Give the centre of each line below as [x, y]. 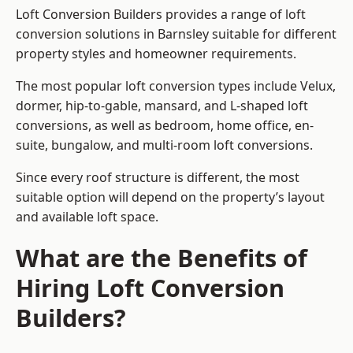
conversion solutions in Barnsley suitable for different [176, 34]
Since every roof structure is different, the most [158, 178]
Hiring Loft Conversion [150, 288]
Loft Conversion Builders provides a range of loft [161, 15]
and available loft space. [87, 217]
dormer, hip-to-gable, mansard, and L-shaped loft [162, 106]
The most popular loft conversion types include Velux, [176, 86]
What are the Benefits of [162, 258]
